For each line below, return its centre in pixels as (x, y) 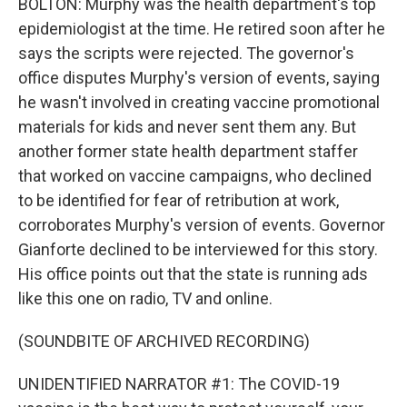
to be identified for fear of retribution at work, (179, 200)
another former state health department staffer (188, 151)
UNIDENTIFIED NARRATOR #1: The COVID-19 (179, 384)
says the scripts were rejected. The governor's (186, 53)
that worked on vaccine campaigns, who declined (195, 176)
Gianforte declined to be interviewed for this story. (198, 249)
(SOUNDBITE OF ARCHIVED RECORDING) (164, 341)
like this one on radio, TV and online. (145, 298)
